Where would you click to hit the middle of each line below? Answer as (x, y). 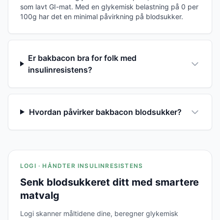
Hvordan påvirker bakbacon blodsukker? (105, 112)
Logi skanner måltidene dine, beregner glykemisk (99, 213)
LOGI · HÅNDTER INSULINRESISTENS (82, 165)
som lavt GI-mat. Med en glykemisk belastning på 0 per (109, 6)
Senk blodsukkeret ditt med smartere (110, 182)
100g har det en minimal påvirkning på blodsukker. (102, 16)
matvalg (40, 195)
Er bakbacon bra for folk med (82, 58)
